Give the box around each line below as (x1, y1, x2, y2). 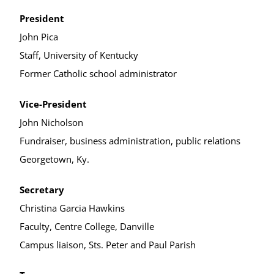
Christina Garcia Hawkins (20, 202, 125, 214)
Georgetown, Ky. (20, 153, 89, 165)
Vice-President (20, 98, 87, 110)
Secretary (20, 183, 64, 196)
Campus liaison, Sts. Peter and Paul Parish (20, 239, 196, 251)
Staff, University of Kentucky (20, 49, 138, 61)
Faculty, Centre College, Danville (20, 220, 154, 232)
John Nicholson (20, 116, 83, 128)
